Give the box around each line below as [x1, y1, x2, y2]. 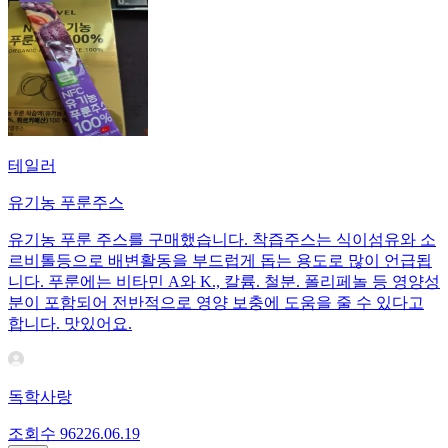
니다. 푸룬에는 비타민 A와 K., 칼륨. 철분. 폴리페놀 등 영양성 [8, 273, 440, 291]
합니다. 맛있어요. [8, 315, 132, 333]
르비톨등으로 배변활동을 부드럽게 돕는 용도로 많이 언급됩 [8, 252, 432, 270]
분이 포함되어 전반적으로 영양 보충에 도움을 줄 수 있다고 [8, 294, 424, 312]
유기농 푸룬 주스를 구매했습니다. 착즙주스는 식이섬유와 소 [8, 231, 436, 249]
